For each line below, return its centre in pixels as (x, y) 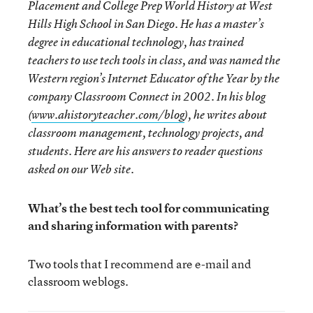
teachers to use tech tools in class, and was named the (154, 60)
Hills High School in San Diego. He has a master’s (146, 24)
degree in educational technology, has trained (136, 42)
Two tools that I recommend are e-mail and (140, 264)
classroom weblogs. (78, 281)
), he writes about (226, 115)
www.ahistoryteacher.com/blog (108, 115)
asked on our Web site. (81, 169)
